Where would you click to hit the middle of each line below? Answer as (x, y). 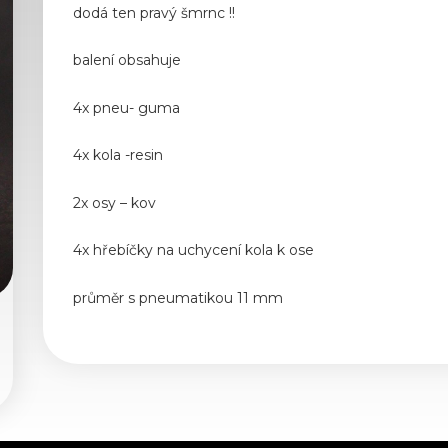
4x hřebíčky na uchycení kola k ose (193, 250)
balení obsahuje (127, 60)
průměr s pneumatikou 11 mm (178, 297)
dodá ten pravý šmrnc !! (154, 12)
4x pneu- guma (126, 107)
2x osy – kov (114, 202)
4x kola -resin (118, 155)
